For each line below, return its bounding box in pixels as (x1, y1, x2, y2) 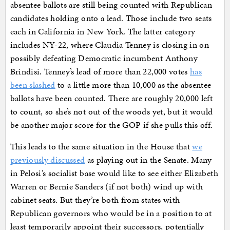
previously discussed (10, 153, 85, 166)
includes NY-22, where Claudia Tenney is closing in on (10, 38, 209, 51)
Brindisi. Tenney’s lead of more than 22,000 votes (10, 65, 190, 78)
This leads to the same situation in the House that (10, 140, 193, 152)
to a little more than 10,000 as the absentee (55, 78, 212, 91)
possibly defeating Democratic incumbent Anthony (10, 51, 198, 64)
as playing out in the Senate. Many (85, 153, 212, 166)
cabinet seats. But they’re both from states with (10, 193, 180, 206)
